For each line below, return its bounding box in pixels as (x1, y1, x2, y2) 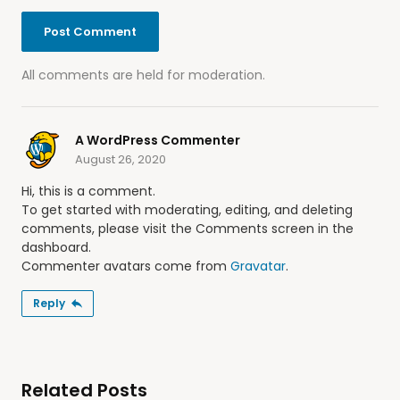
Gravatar (230, 256, 286, 275)
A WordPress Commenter (75, 131, 240, 150)
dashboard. (21, 237, 91, 256)
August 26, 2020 (75, 151, 166, 169)
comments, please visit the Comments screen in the (21, 219, 354, 237)
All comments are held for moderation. (21, 65, 265, 84)
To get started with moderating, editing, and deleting (21, 200, 353, 219)
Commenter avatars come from (21, 256, 230, 275)
